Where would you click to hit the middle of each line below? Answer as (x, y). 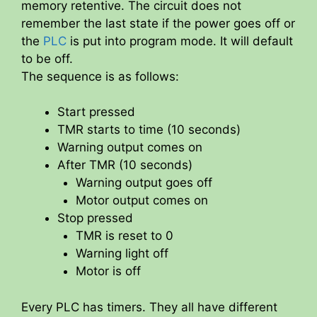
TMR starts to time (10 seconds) (149, 130)
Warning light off (122, 254)
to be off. (47, 58)
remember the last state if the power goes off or (158, 23)
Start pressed (96, 112)
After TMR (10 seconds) (125, 165)
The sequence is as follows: (100, 76)
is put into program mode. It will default (180, 41)
